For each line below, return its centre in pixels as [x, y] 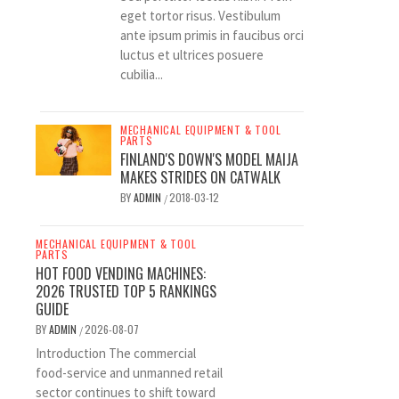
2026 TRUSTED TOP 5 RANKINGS [126, 291]
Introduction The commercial [116, 353]
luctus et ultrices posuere [191, 55]
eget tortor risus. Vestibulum [200, 16]
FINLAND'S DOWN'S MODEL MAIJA [209, 159]
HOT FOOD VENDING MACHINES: [121, 273]
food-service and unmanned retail [129, 373]
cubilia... [141, 74]
